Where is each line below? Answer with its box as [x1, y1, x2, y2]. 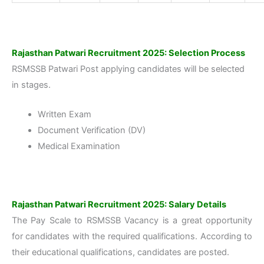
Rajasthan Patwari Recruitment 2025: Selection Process [12, 47, 245, 58]
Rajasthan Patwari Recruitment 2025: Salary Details [12, 199, 226, 210]
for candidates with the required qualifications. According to [12, 231, 252, 242]
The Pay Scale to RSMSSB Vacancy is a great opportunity [12, 215, 252, 226]
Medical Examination [37, 141, 120, 152]
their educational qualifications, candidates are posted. [12, 247, 229, 258]
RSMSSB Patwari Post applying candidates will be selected [12, 63, 245, 74]
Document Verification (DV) [37, 125, 146, 136]
